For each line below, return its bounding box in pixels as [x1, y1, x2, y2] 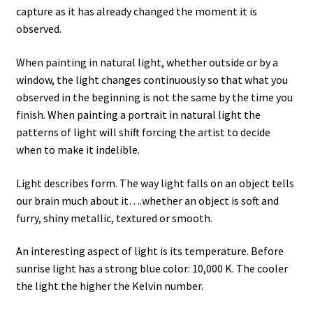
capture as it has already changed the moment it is [15, 4, 257, 19]
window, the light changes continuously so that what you [15, 72, 288, 87]
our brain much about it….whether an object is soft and [15, 193, 279, 208]
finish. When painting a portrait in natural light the [15, 107, 261, 122]
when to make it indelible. [15, 142, 140, 156]
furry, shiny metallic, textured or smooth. [15, 210, 212, 225]
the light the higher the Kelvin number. [15, 279, 203, 293]
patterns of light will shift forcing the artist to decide [15, 124, 270, 139]
